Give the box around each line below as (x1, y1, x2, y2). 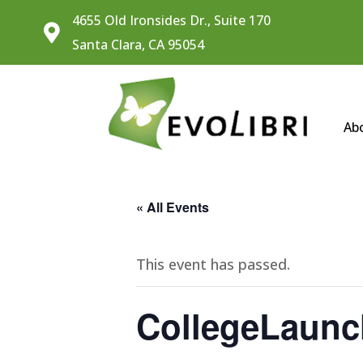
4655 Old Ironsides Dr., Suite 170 (71, 11, 271, 29)
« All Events (136, 198, 209, 216)
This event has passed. (136, 254, 290, 274)
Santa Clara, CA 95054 (71, 36, 204, 53)
